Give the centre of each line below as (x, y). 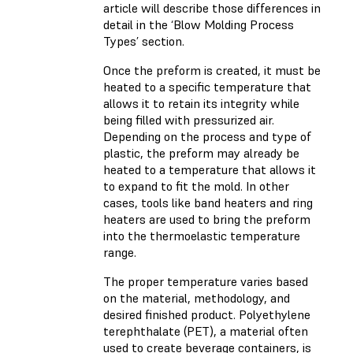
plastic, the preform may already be (201, 153)
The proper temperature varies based (206, 282)
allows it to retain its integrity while (201, 104)
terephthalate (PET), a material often (206, 331)
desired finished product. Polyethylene (207, 315)
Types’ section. (144, 41)
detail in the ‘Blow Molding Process (199, 25)
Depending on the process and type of (207, 137)
